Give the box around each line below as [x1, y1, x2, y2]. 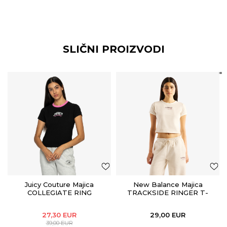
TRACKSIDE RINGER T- [127, 188, 208, 197]
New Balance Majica [133, 180, 203, 188]
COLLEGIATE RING [27, 188, 92, 197]
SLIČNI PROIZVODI [62, 43, 165, 55]
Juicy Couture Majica [25, 180, 94, 188]
